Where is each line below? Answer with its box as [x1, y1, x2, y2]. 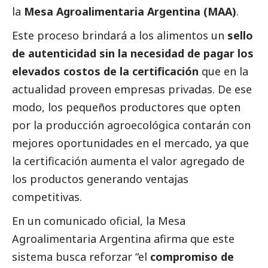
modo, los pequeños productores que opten [12, 99, 240, 114]
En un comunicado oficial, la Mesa [12, 213, 185, 228]
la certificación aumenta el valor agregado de [12, 153, 245, 168]
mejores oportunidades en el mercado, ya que [12, 135, 249, 150]
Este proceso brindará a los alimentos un [12, 28, 227, 42]
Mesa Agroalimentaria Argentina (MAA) [24, 4, 236, 19]
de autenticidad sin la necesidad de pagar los [12, 45, 254, 60]
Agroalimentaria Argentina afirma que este [12, 231, 234, 246]
